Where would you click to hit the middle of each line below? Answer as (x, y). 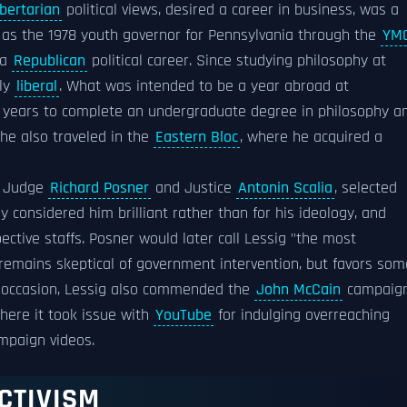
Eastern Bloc (197, 137)
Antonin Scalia (285, 188)
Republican (50, 61)
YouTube (184, 315)
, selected (366, 188)
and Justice (194, 188)
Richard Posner (99, 188)
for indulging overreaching (302, 315)
